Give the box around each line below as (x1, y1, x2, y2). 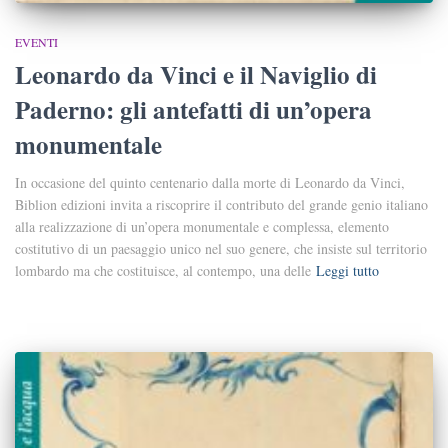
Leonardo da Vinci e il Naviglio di (15, 56, 377, 94)
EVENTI (15, 34, 58, 51)
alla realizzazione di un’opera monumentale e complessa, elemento (15, 217, 389, 237)
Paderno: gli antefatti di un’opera (15, 91, 372, 129)
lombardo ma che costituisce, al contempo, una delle (15, 261, 311, 281)
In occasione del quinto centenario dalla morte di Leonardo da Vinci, (15, 173, 405, 193)
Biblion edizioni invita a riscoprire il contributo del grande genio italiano (15, 195, 428, 215)
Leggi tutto (316, 261, 379, 281)
